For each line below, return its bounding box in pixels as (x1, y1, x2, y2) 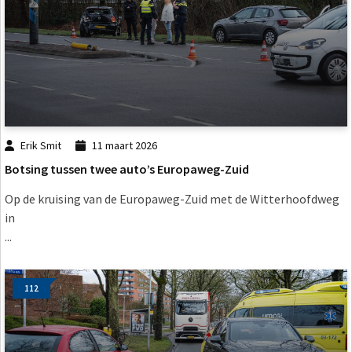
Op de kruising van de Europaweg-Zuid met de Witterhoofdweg (5, 190, 339, 207)
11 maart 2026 (91, 137, 157, 152)
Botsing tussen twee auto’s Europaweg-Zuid (5, 160, 249, 177)
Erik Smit (20, 137, 62, 152)
